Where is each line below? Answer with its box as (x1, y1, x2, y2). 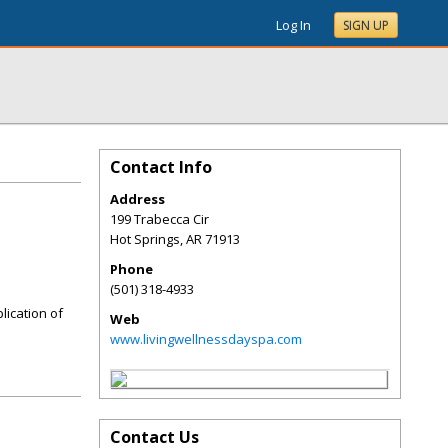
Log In (276, 16, 311, 34)
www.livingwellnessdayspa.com (110, 330, 302, 348)
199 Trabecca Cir (110, 210, 209, 228)
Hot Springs (110, 230, 180, 248)
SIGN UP (343, 17, 389, 34)
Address (110, 190, 165, 208)
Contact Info (110, 156, 212, 178)
